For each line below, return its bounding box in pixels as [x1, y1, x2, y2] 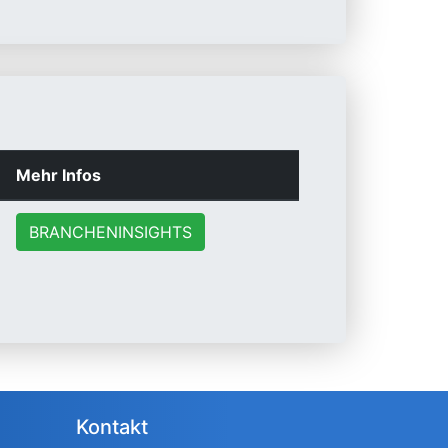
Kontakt [76, 415, 148, 439]
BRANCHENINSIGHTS [29, 222, 192, 242]
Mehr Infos [16, 165, 101, 185]
